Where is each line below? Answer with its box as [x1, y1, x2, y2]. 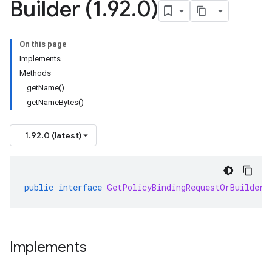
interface [58, 182, 102, 193]
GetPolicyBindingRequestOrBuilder [107, 182, 264, 193]
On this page [19, 39, 67, 49]
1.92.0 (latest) [25, 130, 81, 141]
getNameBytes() [27, 98, 84, 107]
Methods [19, 69, 51, 78]
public [24, 182, 53, 193]
